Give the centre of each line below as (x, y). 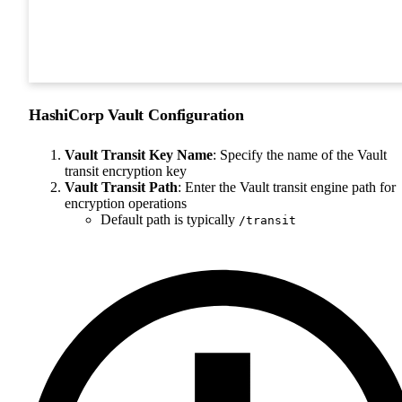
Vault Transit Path (121, 187)
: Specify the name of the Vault (300, 154)
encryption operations (126, 203)
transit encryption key (126, 170)
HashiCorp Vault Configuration (136, 114)
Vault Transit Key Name (139, 154)
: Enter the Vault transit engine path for (287, 187)
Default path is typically (170, 219)
